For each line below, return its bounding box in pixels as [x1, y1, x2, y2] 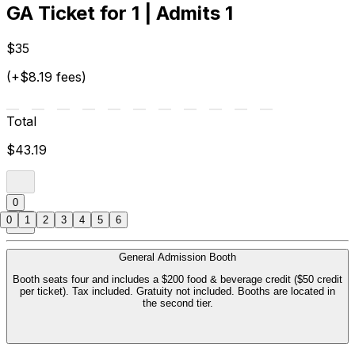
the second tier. [142, 297, 213, 310]
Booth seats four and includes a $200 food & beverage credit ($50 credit [13, 273, 342, 286]
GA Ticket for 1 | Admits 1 [6, 2, 233, 25]
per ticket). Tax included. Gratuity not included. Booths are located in [20, 285, 335, 298]
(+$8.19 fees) [6, 69, 86, 86]
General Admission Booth [119, 251, 236, 264]
